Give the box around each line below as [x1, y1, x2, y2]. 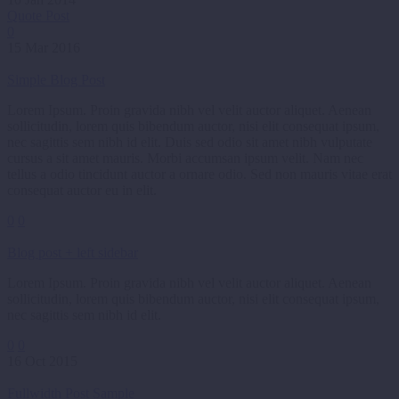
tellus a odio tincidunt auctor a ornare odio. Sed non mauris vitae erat [7, 167, 392, 183]
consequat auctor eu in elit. [7, 183, 157, 199]
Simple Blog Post [7, 72, 105, 88]
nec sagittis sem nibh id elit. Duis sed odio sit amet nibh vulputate [7, 134, 372, 151]
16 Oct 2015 [7, 354, 77, 370]
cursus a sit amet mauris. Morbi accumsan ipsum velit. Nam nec [7, 151, 363, 167]
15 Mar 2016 [7, 40, 80, 56]
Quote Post [7, 8, 69, 24]
